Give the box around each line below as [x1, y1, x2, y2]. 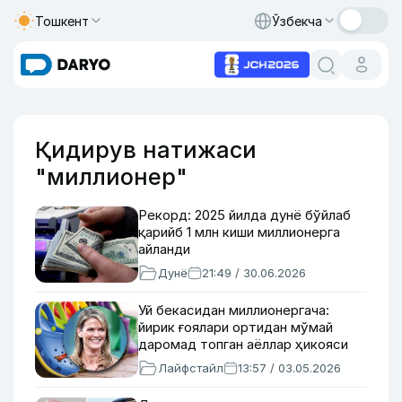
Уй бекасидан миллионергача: [138, 301, 329, 319]
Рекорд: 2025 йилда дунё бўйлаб [138, 206, 351, 223]
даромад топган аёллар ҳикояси [138, 336, 348, 353]
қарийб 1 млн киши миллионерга [138, 223, 340, 240]
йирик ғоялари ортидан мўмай [138, 319, 333, 336]
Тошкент [35, 13, 89, 29]
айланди [138, 240, 190, 258]
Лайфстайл [158, 361, 223, 375]
